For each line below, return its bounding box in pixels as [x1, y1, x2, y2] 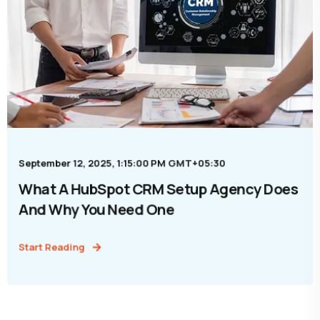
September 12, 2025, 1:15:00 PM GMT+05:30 [18, 156, 226, 170]
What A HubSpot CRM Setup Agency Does [18, 179, 299, 199]
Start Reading [18, 240, 85, 254]
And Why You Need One [18, 199, 174, 219]
